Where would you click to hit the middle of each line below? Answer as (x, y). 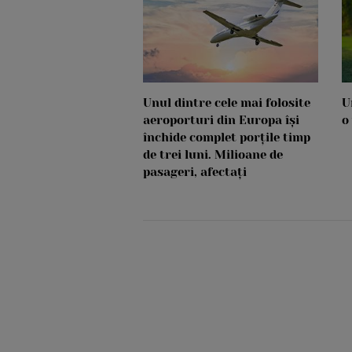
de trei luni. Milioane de (213, 155)
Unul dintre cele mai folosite (227, 103)
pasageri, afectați (195, 172)
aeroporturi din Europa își (221, 121)
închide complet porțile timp (227, 138)
